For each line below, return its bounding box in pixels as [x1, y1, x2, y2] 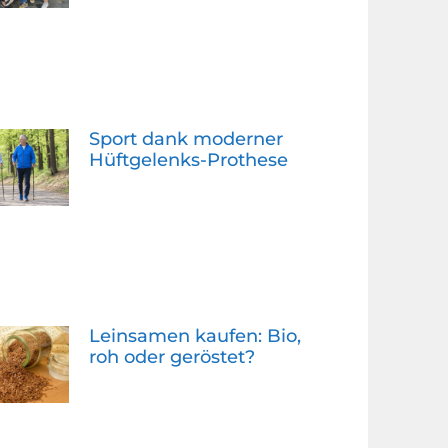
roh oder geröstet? [88, 345, 255, 368]
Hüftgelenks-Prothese [88, 148, 288, 171]
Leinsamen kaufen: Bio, [88, 324, 301, 347]
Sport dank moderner [88, 127, 283, 150]
